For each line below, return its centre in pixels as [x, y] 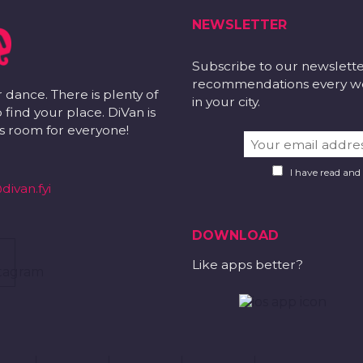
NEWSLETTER [239, 25]
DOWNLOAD [235, 236]
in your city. [226, 102]
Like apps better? [247, 265]
